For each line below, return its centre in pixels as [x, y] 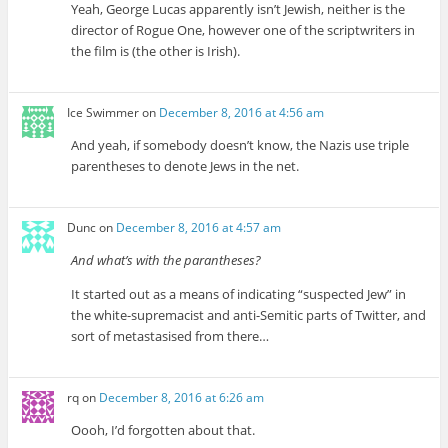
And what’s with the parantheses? [166, 260]
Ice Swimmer [103, 112]
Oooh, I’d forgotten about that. [163, 430]
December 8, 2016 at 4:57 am [199, 228]
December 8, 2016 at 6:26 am [182, 398]
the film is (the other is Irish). [156, 50]
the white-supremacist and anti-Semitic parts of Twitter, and [249, 315]
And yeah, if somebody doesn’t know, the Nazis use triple [240, 144]
